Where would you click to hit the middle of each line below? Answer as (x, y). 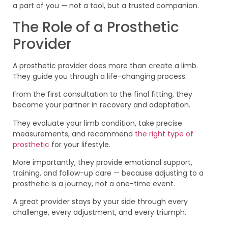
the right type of (164, 134)
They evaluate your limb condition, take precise (97, 123)
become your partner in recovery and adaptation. (102, 105)
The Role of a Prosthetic (96, 27)
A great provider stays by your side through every (100, 202)
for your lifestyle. (80, 144)
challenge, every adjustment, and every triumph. (99, 212)
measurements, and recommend (74, 134)
